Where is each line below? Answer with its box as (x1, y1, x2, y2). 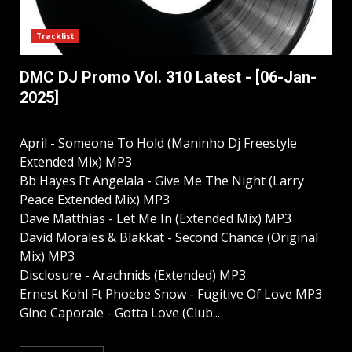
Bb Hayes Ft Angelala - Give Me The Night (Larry (20, 172, 304, 190)
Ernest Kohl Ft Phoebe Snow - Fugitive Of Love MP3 (20, 285, 322, 303)
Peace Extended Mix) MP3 (20, 191, 170, 209)
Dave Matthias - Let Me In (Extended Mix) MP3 (20, 210, 291, 228)
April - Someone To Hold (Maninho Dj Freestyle (20, 134, 297, 152)
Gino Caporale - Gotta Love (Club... (20, 304, 220, 322)
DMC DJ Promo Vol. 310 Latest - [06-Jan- (20, 68, 317, 87)
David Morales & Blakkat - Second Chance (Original (20, 229, 318, 247)
